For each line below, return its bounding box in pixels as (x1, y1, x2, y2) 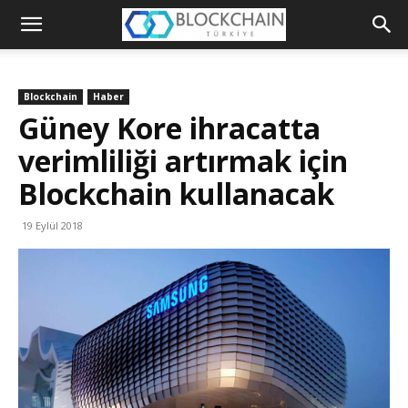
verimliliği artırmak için (18, 141, 348, 180)
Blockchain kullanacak (18, 174, 334, 213)
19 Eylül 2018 (22, 219, 83, 232)
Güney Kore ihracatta (18, 108, 321, 148)
